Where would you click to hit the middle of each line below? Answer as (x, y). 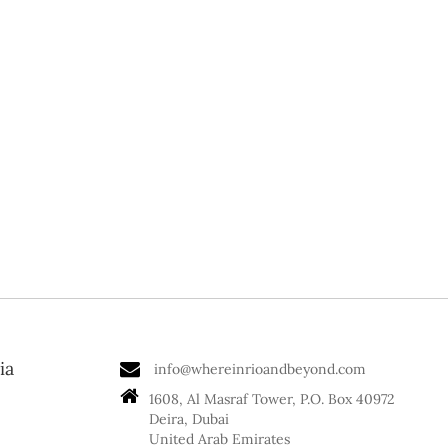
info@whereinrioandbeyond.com (259, 369)
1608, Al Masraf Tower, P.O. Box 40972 (271, 399)
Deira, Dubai (188, 419)
